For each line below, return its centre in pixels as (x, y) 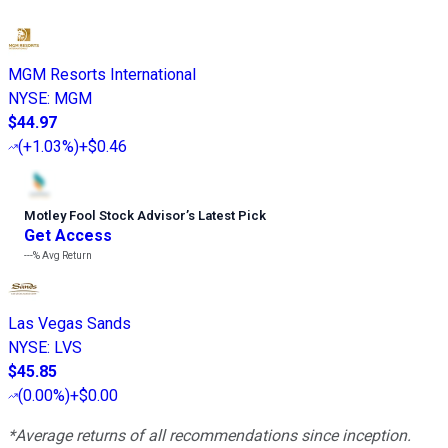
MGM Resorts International (102, 74)
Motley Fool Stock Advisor (105, 215)
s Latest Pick (227, 215)
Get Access (68, 235)
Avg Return (66, 255)
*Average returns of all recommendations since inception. (209, 435)
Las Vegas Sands (69, 323)
